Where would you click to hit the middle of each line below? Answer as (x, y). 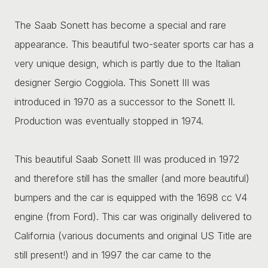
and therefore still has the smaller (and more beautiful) (132, 178)
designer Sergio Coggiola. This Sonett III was (112, 82)
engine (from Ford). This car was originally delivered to (133, 216)
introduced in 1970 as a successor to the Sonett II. (125, 101)
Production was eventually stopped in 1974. (109, 121)
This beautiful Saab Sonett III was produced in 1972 (127, 159)
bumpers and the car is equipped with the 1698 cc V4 (131, 197)
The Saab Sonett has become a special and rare (120, 25)
